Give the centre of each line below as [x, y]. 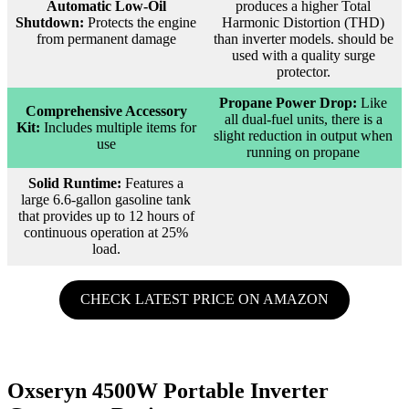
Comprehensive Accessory [106, 110]
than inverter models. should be [303, 38]
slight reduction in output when [303, 135]
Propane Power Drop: [288, 102]
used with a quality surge [303, 55]
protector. [303, 71]
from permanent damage [106, 38]
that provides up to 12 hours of [106, 215]
